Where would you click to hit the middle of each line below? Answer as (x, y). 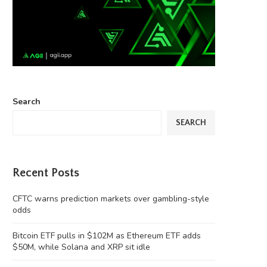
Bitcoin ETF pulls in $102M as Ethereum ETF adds (107, 236)
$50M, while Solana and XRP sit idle (81, 247)
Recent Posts (46, 173)
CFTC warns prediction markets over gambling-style (111, 199)
